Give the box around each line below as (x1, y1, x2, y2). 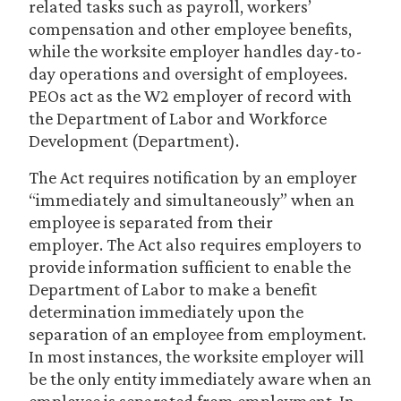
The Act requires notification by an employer (29, 167, 357, 187)
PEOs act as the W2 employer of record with (29, 86, 352, 106)
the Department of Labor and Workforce (29, 108, 327, 128)
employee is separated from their (29, 212, 273, 232)
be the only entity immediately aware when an (29, 369, 371, 388)
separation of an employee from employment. (29, 324, 366, 344)
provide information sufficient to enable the (29, 257, 351, 277)
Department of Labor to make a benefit (29, 279, 317, 299)
